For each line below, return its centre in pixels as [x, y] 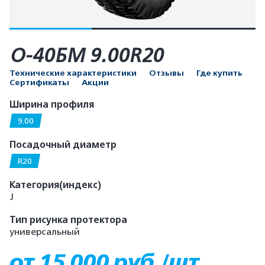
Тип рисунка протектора [68, 220]
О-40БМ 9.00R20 [87, 56]
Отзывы [167, 73]
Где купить [219, 73]
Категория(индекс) [55, 185]
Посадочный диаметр [63, 145]
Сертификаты [39, 83]
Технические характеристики [73, 73]
